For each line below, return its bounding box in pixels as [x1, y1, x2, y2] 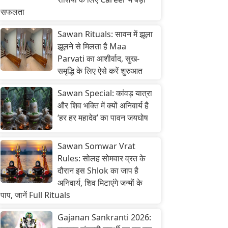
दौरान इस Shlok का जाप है [58, 165, 138, 176]
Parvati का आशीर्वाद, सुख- [58, 53, 139, 64]
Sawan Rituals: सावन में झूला [58, 28, 153, 40]
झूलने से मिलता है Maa [58, 41, 126, 52]
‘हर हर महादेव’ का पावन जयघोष [58, 112, 148, 123]
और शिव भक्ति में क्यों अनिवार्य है [58, 100, 149, 111]
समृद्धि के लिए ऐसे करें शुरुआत [58, 65, 142, 76]
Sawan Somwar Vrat [58, 140, 135, 152]
